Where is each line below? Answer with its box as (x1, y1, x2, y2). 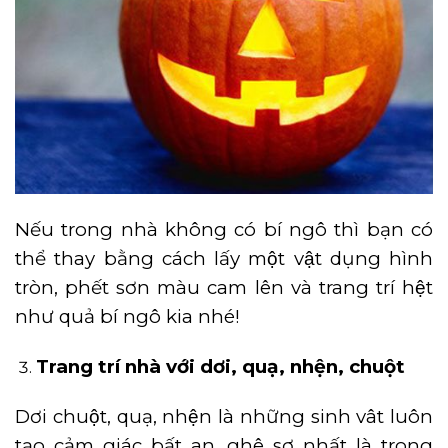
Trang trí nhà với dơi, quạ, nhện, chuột (35, 354, 405, 378)
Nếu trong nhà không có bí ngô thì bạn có (15, 218, 433, 242)
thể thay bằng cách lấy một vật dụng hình (15, 247, 433, 271)
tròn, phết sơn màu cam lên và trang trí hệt (15, 276, 433, 300)
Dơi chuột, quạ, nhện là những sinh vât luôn (15, 404, 433, 428)
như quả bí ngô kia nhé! (15, 305, 240, 329)
